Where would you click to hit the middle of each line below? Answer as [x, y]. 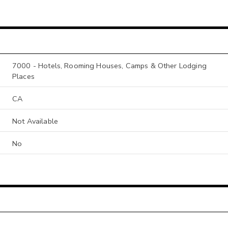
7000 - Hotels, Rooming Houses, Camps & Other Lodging [109, 65]
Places [23, 76]
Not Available [35, 121]
